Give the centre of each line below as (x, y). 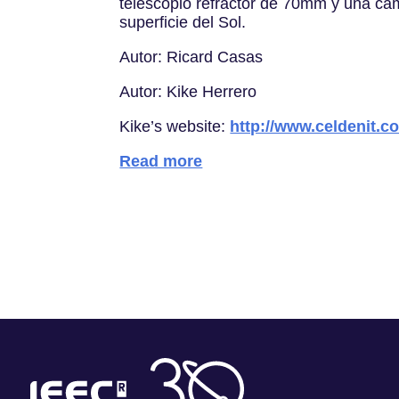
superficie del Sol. (183, 22)
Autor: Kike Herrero (188, 91)
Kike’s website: (175, 126)
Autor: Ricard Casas (191, 57)
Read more (161, 161)
